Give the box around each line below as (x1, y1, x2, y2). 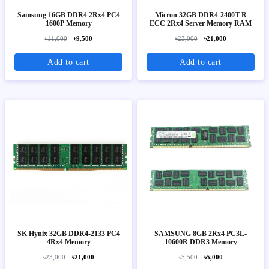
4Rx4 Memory (46, 238, 91, 247)
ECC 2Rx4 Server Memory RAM (150, 19, 252, 28)
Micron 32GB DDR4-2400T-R (154, 11, 247, 20)
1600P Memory (45, 19, 92, 28)
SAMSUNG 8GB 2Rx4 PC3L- (154, 229, 247, 238)
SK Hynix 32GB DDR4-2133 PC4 (17, 229, 120, 238)
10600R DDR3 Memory (164, 238, 237, 247)
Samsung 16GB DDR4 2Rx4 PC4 (17, 11, 48, 20)
